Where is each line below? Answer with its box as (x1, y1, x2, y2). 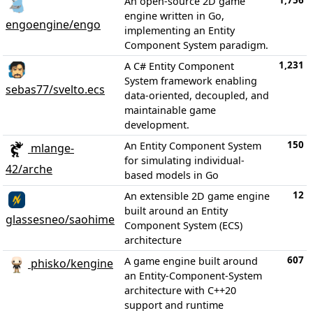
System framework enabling (124, 74, 257, 87)
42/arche (6, 161, 52, 177)
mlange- (28, 140, 74, 156)
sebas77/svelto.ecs (6, 82, 105, 97)
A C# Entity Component (124, 59, 234, 73)
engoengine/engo (6, 17, 101, 32)
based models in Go (124, 168, 219, 182)
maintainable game (124, 103, 216, 117)
